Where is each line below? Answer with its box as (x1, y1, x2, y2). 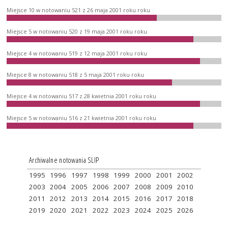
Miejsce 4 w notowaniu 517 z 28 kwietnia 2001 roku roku (7, 93, 157, 100)
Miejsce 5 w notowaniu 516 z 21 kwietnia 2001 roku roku (7, 114, 157, 122)
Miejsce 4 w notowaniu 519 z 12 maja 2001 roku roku (7, 49, 148, 57)
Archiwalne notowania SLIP (28, 154, 99, 165)
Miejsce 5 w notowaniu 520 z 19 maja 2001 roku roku (7, 28, 148, 36)
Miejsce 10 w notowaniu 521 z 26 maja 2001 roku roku (7, 6, 151, 14)
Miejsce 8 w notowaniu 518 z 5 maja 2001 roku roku (7, 71, 145, 78)
